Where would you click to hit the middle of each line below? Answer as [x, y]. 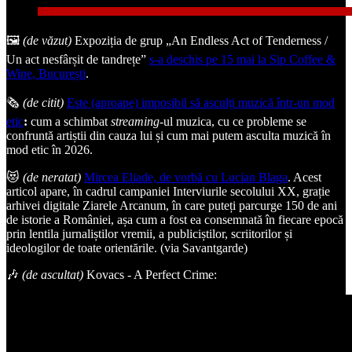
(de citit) [43, 102]
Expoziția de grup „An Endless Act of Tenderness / [200, 40]
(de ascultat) [53, 274]
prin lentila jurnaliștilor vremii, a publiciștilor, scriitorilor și [149, 233]
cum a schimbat [69, 121]
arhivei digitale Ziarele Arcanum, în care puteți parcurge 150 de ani [172, 205]
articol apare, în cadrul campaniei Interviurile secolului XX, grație [168, 191]
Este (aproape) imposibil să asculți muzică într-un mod [201, 102]
